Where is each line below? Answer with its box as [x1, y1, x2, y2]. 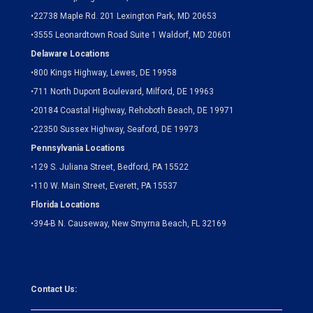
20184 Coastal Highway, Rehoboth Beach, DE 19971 [34, 105, 234, 115]
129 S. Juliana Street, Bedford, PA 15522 [34, 161, 189, 172]
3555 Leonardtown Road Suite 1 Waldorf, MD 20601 [34, 29, 232, 40]
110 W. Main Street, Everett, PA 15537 [34, 180, 177, 191]
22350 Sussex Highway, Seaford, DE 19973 [34, 124, 198, 134]
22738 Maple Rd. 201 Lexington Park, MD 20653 [34, 10, 217, 21]
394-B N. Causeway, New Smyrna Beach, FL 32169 [34, 218, 226, 228]
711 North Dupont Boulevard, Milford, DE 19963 [34, 86, 214, 96]
